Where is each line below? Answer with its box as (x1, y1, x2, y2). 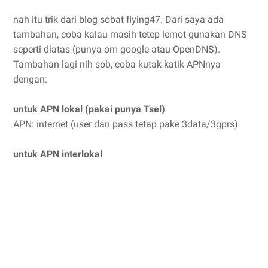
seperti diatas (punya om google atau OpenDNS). (13, 44, 220, 55)
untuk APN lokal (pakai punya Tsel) (13, 103, 165, 115)
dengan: (13, 74, 47, 85)
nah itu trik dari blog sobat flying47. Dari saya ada (13, 14, 224, 25)
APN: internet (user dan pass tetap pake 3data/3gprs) (13, 118, 238, 130)
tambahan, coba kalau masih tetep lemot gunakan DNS (13, 29, 247, 40)
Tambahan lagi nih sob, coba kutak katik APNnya (13, 59, 221, 70)
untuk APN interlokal (13, 148, 102, 160)
